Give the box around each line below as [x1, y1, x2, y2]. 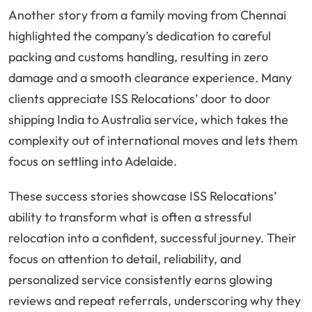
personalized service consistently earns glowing [8, 272, 272, 288]
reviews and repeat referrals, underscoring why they [8, 292, 301, 309]
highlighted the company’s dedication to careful [8, 28, 271, 45]
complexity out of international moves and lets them [8, 132, 297, 149]
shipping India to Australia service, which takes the [8, 111, 288, 128]
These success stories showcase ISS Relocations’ [8, 188, 276, 205]
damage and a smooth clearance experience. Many [8, 70, 292, 86]
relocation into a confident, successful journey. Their [8, 230, 297, 247]
